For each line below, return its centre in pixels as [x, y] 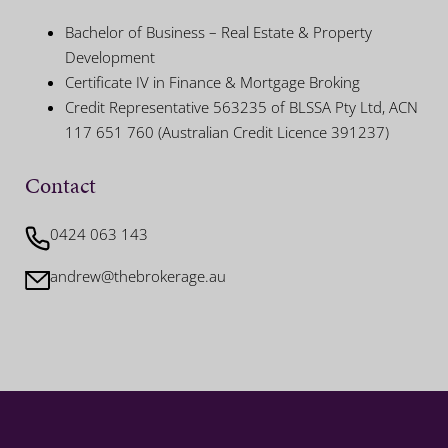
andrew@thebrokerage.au [138, 276]
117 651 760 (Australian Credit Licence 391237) [227, 132]
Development [110, 57]
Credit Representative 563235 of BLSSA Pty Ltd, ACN [241, 107]
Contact [60, 186]
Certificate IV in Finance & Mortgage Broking [212, 82]
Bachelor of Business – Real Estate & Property [218, 32]
